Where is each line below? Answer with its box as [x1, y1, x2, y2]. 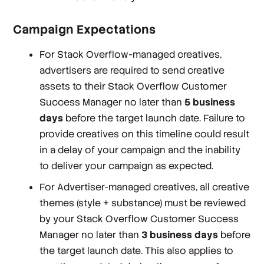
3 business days [141, 228, 219, 241]
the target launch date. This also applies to [39, 244, 234, 257]
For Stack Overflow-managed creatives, [39, 48, 222, 61]
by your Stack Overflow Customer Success [39, 212, 239, 225]
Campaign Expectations [13, 22, 156, 38]
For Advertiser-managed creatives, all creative [39, 180, 250, 193]
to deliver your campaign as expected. [39, 159, 214, 172]
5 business [184, 95, 236, 108]
